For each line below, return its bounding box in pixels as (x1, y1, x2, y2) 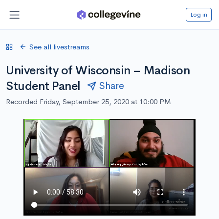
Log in (190, 10, 207, 19)
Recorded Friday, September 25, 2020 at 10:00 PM (6, 96, 171, 106)
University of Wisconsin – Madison (6, 63, 190, 78)
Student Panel (6, 78, 81, 93)
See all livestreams (29, 42, 89, 51)
